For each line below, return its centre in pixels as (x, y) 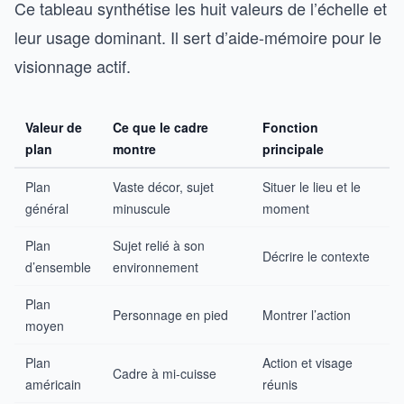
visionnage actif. (73, 66)
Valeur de (54, 127)
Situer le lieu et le (312, 187)
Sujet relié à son (159, 245)
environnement (156, 267)
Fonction (290, 127)
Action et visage (308, 363)
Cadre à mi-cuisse (165, 373)
